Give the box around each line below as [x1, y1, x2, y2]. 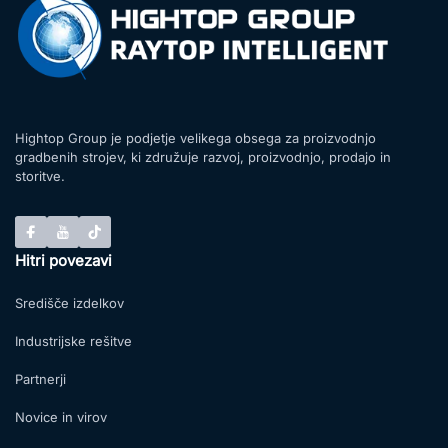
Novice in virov [15, 408, 107, 425]
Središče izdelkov [15, 294, 124, 311]
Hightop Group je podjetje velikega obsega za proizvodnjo [15, 129, 376, 146]
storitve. [15, 167, 65, 184]
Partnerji [15, 370, 66, 387]
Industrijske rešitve [15, 332, 132, 349]
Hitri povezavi [15, 250, 112, 270]
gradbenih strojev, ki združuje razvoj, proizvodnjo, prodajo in [15, 148, 391, 165]
